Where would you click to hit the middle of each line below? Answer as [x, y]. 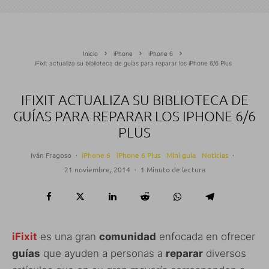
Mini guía [181, 155]
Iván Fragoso [51, 155]
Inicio [90, 53]
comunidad [128, 236]
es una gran [68, 236]
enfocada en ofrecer [206, 236]
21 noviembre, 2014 [97, 169]
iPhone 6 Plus [138, 155]
